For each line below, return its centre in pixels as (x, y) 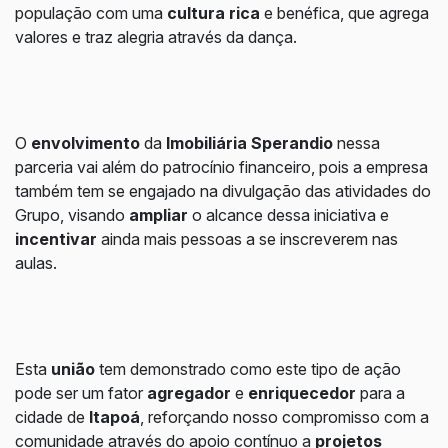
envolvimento (85, 143)
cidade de (52, 417)
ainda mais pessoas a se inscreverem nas (247, 239)
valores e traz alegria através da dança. (156, 37)
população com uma (91, 13)
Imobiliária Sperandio (249, 143)
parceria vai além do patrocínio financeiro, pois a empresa (221, 167)
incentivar (56, 239)
